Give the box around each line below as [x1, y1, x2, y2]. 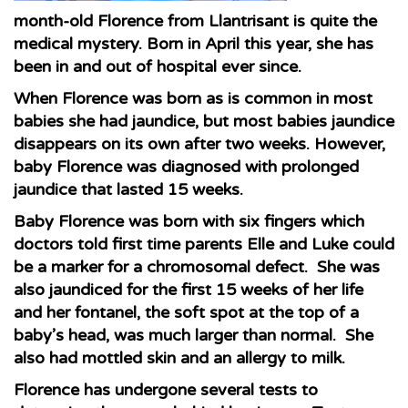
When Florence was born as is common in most [14, 88, 372, 108]
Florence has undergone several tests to [14, 380, 318, 400]
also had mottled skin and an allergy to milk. [14, 348, 350, 368]
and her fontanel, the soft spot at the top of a [14, 302, 359, 322]
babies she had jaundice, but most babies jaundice [14, 111, 394, 131]
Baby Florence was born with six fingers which [14, 211, 364, 231]
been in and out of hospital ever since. [14, 56, 301, 76]
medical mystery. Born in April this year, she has [14, 34, 373, 54]
